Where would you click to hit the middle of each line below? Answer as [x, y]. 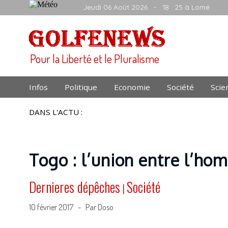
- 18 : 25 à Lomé [179, 7]
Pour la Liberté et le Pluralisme [95, 58]
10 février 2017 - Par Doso [71, 207]
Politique [81, 87]
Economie [132, 87]
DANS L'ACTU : [56, 112]
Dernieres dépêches [75, 187]
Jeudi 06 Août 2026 [115, 7]
